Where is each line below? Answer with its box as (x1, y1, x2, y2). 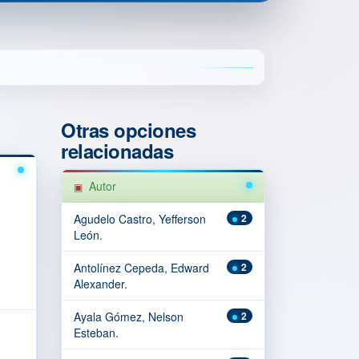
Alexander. (74, 276, 127, 292)
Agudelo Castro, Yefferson (74, 211, 206, 227)
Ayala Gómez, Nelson (74, 309, 184, 325)
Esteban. (74, 325, 119, 341)
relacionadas (61, 137, 174, 164)
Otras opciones (61, 116, 196, 143)
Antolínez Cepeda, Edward (74, 260, 209, 276)
